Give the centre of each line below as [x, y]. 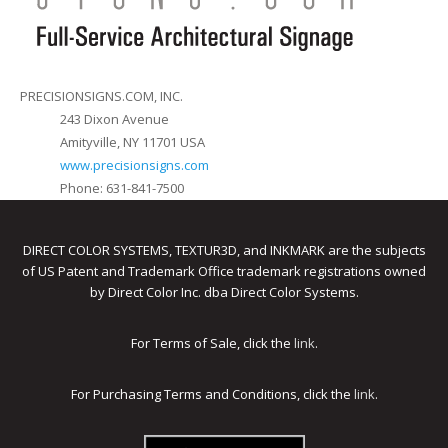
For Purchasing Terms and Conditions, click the [212, 394]
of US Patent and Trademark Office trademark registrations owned [224, 271]
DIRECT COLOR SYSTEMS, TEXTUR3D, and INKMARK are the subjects [224, 250]
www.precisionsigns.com [134, 165]
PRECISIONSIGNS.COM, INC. [101, 96]
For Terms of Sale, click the [212, 343]
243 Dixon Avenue [114, 119]
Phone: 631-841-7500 [122, 188]
